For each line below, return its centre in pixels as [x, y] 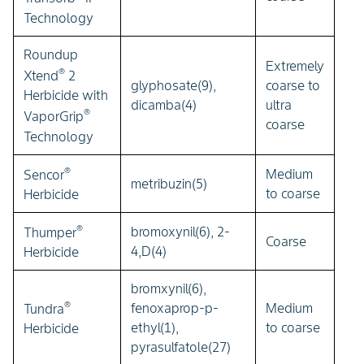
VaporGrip [54, 117]
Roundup [51, 54]
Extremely [295, 65]
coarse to [293, 85]
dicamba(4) [164, 104]
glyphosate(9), [173, 85]
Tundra [44, 309]
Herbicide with [66, 95]
